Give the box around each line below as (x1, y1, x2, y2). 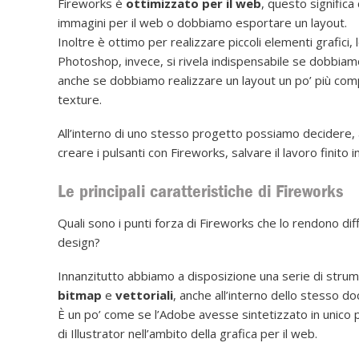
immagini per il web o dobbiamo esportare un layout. (58, 14, 347, 30)
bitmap (58, 287, 102, 304)
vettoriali (115, 287, 173, 304)
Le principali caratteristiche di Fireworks (58, 179, 343, 202)
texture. (58, 91, 102, 107)
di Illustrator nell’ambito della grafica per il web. (58, 325, 317, 342)
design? (58, 234, 100, 251)
